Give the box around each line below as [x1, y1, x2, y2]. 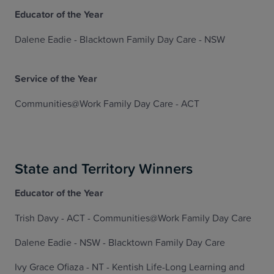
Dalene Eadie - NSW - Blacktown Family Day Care [15, 235, 225, 249]
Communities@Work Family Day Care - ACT [15, 97, 199, 110]
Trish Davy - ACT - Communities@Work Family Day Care [15, 211, 251, 224]
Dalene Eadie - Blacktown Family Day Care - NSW [15, 32, 225, 46]
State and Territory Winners [15, 158, 193, 179]
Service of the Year [15, 72, 97, 86]
